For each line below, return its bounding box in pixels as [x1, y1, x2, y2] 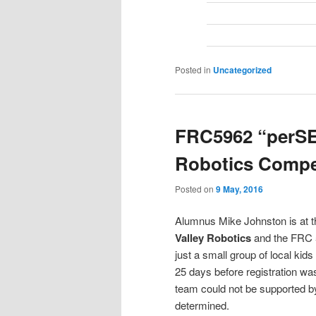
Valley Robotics [175, 230, 251, 246]
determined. [175, 298, 229, 313]
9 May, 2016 [216, 182, 263, 195]
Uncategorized [213, 63, 272, 77]
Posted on [175, 182, 216, 195]
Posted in [175, 63, 211, 76]
